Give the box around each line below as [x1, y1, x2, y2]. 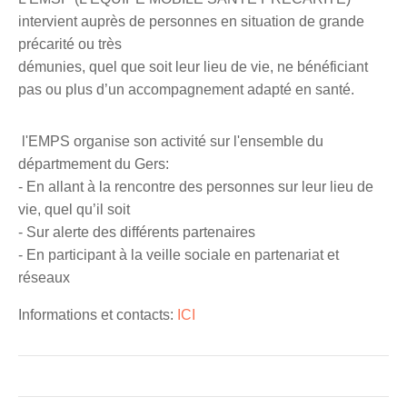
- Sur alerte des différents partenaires [18, 224, 255, 240]
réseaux [18, 270, 70, 285]
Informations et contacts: [18, 307, 177, 323]
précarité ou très [18, 36, 122, 52]
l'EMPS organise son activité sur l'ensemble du [18, 134, 323, 149]
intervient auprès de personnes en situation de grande [18, 14, 364, 29]
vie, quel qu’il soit [18, 202, 130, 217]
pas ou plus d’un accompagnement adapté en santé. [18, 82, 354, 97]
